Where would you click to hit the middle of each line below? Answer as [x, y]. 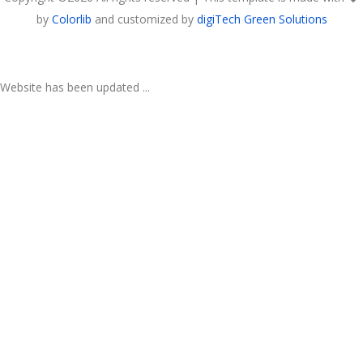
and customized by [144, 19]
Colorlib [71, 19]
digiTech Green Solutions [262, 19]
